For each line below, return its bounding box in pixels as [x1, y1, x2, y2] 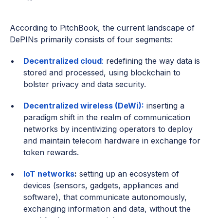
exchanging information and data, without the [23, 204, 191, 214]
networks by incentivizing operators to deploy [23, 124, 193, 134]
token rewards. [23, 147, 79, 158]
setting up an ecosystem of [77, 169, 179, 179]
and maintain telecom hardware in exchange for [23, 136, 200, 146]
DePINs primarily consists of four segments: [10, 35, 175, 45]
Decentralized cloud [23, 56, 102, 66]
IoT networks [23, 169, 74, 179]
